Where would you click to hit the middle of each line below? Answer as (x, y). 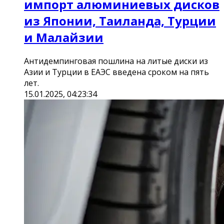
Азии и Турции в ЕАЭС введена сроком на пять (116, 72)
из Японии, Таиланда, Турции (120, 21)
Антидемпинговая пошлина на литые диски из (116, 61)
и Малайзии (64, 37)
